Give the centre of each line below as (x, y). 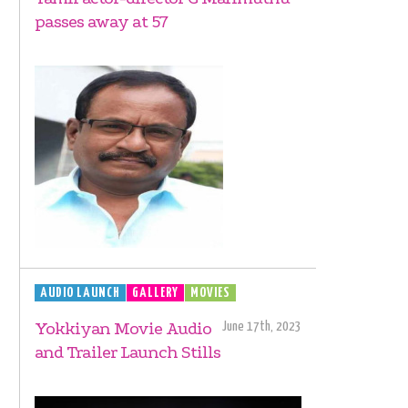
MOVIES (210, 292)
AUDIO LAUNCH (80, 292)
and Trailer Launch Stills (127, 352)
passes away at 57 (101, 21)
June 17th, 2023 (262, 326)
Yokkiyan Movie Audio (123, 328)
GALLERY (155, 292)
